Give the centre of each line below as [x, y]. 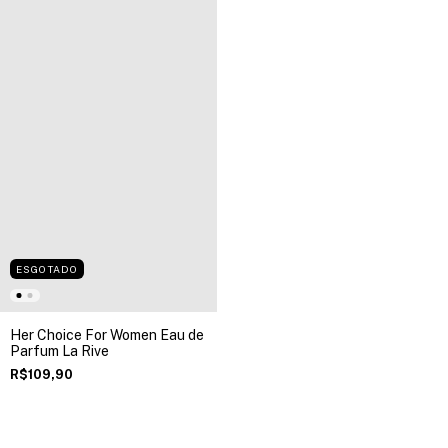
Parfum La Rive [59, 351]
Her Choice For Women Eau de [107, 335]
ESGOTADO [47, 269]
